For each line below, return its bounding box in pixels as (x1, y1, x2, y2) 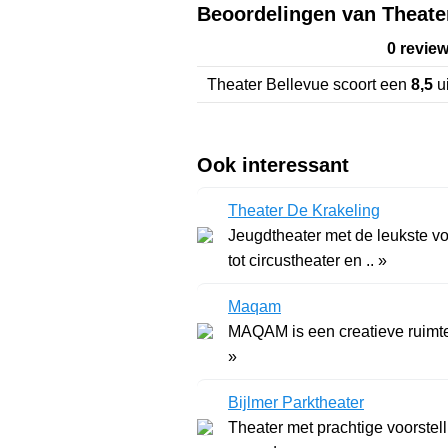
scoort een (329, 75, 411, 93)
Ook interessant (197, 153, 349, 176)
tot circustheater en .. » (228, 251, 387, 269)
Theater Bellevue (207, 75, 329, 93)
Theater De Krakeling (228, 201, 380, 219)
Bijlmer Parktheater (228, 393, 364, 411)
